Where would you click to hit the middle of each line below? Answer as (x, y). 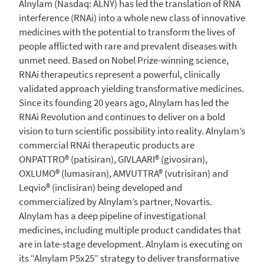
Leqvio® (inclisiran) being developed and (100, 187)
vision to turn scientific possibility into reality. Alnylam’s (132, 131)
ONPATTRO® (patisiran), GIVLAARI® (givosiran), (113, 159)
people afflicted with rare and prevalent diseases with (128, 46)
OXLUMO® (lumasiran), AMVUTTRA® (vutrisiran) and (123, 173)
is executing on (211, 244)
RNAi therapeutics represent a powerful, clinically (120, 74)
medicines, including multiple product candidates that (130, 230)
